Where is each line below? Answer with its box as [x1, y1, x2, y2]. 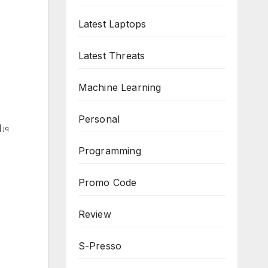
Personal [78, 113, 120, 125]
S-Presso [78, 240, 122, 252]
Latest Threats [78, 50, 145, 62]
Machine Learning [78, 81, 162, 93]
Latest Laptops [78, 18, 147, 30]
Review [78, 208, 111, 220]
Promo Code [78, 176, 137, 188]
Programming [78, 145, 141, 157]
